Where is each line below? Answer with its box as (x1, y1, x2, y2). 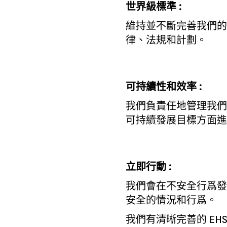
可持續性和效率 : (125, 81, 202, 93)
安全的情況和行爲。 (125, 194, 217, 207)
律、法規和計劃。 (125, 34, 207, 47)
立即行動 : (125, 161, 171, 173)
